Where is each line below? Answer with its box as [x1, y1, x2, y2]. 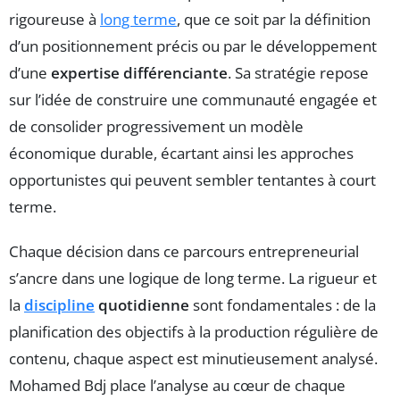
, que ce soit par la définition [177, 9, 371, 30]
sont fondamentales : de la [189, 295, 376, 316]
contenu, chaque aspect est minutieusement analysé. [9, 348, 378, 370]
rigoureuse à [9, 9, 100, 30]
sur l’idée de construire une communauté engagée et [9, 89, 377, 111]
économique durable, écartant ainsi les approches [9, 143, 354, 164]
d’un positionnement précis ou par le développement [9, 36, 377, 57]
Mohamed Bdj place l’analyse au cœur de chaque [9, 375, 346, 396]
